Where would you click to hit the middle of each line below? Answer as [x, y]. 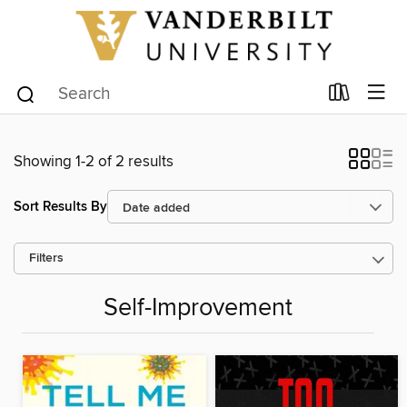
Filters [46, 259]
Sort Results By [60, 206]
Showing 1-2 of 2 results [94, 162]
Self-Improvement [198, 308]
